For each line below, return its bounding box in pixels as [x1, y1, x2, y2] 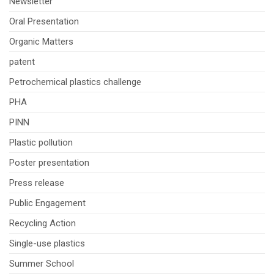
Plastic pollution [9, 136, 73, 148]
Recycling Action [9, 217, 76, 229]
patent [9, 56, 35, 67]
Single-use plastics [9, 237, 85, 249]
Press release [9, 177, 64, 188]
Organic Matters [9, 35, 73, 47]
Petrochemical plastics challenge [9, 76, 141, 87]
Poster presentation [9, 157, 89, 168]
